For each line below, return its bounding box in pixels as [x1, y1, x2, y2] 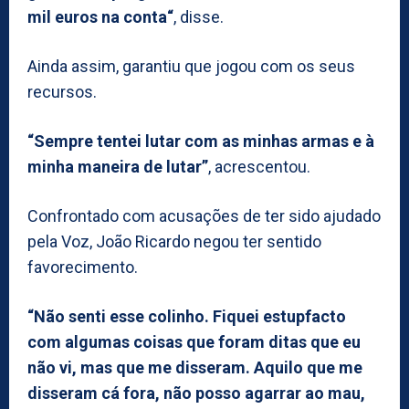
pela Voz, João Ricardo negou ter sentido [27, 231, 321, 251]
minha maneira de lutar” [27, 156, 208, 176]
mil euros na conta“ [27, 6, 173, 26]
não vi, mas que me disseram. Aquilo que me [27, 357, 362, 377]
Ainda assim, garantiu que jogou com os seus [27, 56, 355, 76]
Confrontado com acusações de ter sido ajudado [27, 205, 381, 225]
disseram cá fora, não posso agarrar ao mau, [27, 383, 365, 403]
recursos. [27, 81, 97, 101]
